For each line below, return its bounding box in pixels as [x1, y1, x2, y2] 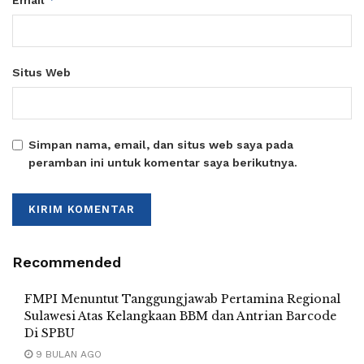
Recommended [12, 253, 121, 271]
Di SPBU [24, 325, 75, 340]
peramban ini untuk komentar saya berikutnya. [28, 155, 297, 169]
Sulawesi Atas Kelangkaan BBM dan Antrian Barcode [24, 308, 336, 323]
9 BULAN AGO [32, 348, 102, 360]
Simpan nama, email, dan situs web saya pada [28, 137, 293, 151]
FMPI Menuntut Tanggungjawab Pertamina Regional [24, 291, 340, 306]
